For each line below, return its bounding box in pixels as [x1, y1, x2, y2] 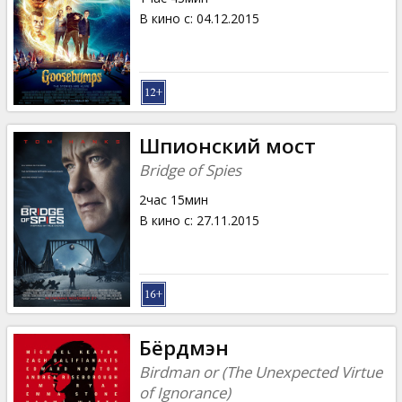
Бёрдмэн [138, 333, 229, 362]
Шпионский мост [138, 131, 316, 160]
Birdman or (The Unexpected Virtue [138, 361, 382, 382]
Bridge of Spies [138, 159, 241, 180]
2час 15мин [138, 190, 208, 208]
